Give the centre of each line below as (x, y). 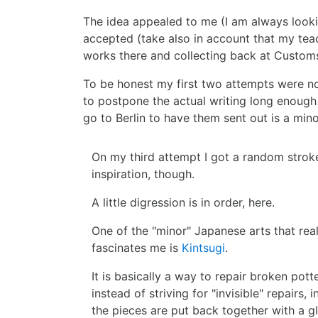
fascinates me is (137, 248)
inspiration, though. (143, 174)
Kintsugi (203, 248)
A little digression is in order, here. (183, 203)
